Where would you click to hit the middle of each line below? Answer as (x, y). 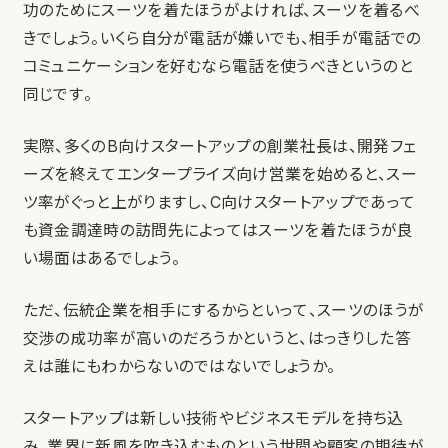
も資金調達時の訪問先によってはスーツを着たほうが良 (218, 231)
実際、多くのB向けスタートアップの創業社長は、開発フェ (219, 147)
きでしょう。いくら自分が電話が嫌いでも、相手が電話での (222, 39)
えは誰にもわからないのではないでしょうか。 (179, 367)
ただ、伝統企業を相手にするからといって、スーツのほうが (223, 311)
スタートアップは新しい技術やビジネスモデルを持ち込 (213, 419)
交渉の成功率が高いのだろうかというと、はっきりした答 (216, 339)
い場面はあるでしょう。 (101, 259)
